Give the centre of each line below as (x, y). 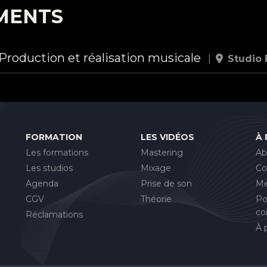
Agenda (42, 184)
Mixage (156, 168)
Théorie (156, 199)
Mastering (162, 153)
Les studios (49, 168)
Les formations (57, 153)
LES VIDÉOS (167, 137)
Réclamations (54, 215)
